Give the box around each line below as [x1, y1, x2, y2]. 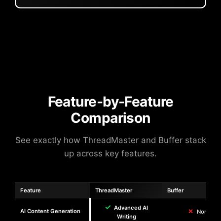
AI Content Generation [20, 207, 81, 215]
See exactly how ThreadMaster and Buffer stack [15, 135, 206, 145]
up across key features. [64, 148, 157, 158]
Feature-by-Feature [47, 93, 174, 110]
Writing [116, 213, 136, 220]
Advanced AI [114, 204, 148, 211]
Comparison [71, 109, 150, 126]
